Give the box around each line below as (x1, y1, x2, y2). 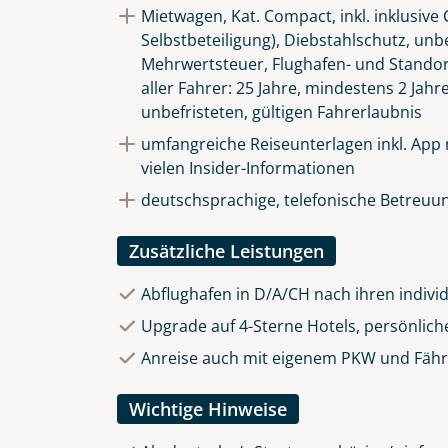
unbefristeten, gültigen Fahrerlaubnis (141, 101, 422, 124)
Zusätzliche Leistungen (129, 239, 324, 264)
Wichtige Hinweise (129, 397, 287, 422)
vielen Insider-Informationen (141, 157, 355, 180)
